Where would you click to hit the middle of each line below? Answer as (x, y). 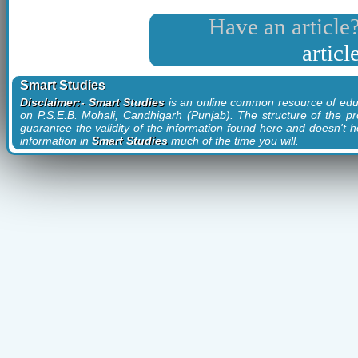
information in (56, 141)
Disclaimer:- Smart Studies (92, 102)
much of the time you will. (233, 141)
